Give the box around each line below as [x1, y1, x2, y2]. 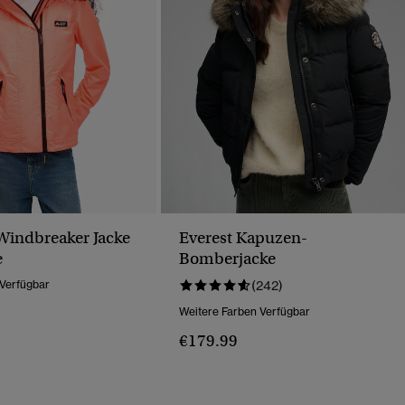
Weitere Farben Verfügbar [179, 305, 310, 319]
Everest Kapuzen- [179, 228, 307, 249]
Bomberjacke [179, 249, 276, 269]
